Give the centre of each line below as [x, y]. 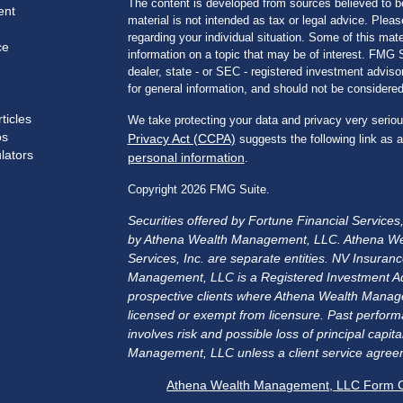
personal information [186, 157]
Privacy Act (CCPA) [181, 138]
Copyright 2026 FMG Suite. [198, 189]
